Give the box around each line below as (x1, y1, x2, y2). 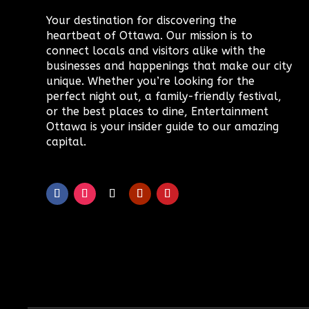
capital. (46, 134, 87, 148)
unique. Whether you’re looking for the (46, 74, 255, 88)
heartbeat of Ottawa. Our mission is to (46, 28, 253, 42)
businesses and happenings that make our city (46, 59, 292, 72)
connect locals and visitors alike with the (46, 43, 266, 57)
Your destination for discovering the (46, 13, 237, 27)
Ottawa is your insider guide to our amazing (46, 119, 279, 133)
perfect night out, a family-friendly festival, (46, 89, 282, 103)
